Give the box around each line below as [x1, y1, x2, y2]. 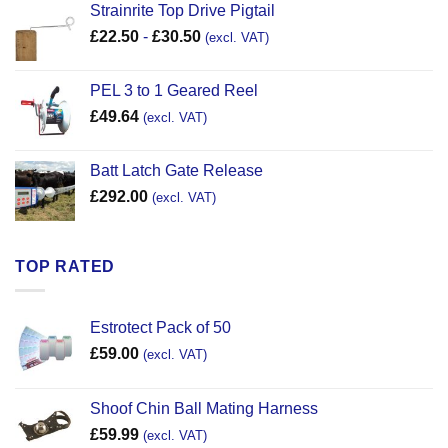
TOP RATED [15, 257, 116, 275]
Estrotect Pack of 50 [90, 319, 231, 337]
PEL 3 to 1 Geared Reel [90, 81, 258, 99]
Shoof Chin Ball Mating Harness [90, 400, 318, 418]
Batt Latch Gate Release [90, 161, 263, 179]
